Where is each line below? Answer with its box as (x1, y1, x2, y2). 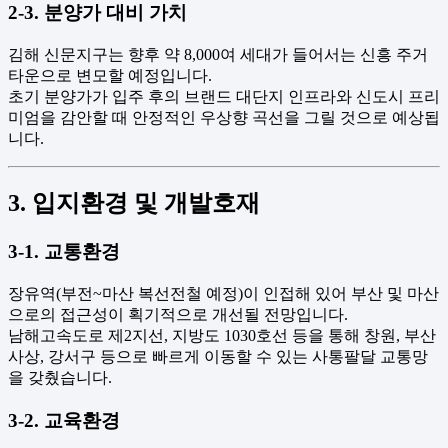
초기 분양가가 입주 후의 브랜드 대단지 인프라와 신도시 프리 (8, 87, 440, 105)
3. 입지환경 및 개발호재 (8, 190, 260, 217)
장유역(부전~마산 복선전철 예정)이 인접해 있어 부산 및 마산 (8, 285, 439, 303)
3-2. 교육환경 (8, 409, 120, 431)
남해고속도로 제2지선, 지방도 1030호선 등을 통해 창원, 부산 (8, 327, 436, 345)
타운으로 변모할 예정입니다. (8, 66, 212, 84)
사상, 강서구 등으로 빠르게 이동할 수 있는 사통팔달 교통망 (8, 348, 428, 366)
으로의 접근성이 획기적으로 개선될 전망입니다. (8, 306, 348, 324)
